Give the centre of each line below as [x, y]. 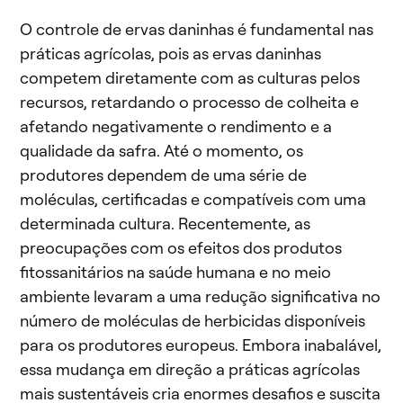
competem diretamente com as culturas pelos [190, 78]
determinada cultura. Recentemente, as [165, 224]
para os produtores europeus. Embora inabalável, [201, 345]
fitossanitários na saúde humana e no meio [175, 272]
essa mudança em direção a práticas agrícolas [190, 369]
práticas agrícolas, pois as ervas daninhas [170, 54]
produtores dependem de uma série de [163, 175]
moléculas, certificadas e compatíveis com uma [193, 199]
